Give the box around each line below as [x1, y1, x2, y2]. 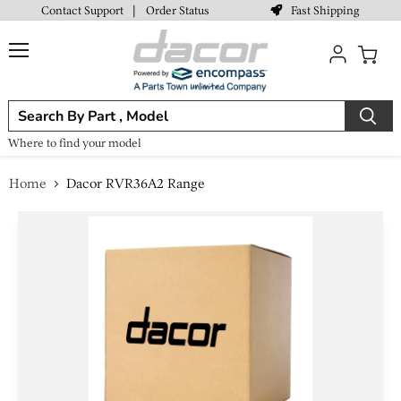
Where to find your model [8, 136, 141, 149]
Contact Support [41, 4, 124, 17]
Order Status [146, 4, 209, 17]
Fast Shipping [291, 3, 360, 17]
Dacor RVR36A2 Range [66, 175, 205, 192]
